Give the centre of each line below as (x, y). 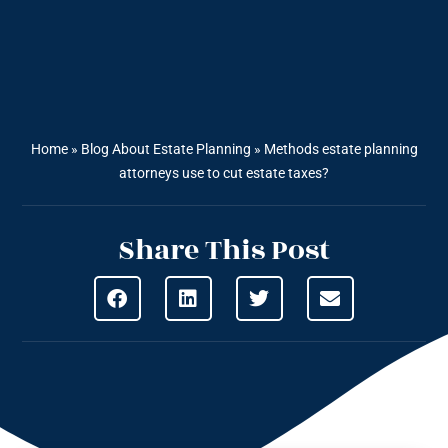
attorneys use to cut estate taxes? (224, 173)
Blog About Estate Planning (165, 149)
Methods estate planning (340, 149)
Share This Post (224, 251)
